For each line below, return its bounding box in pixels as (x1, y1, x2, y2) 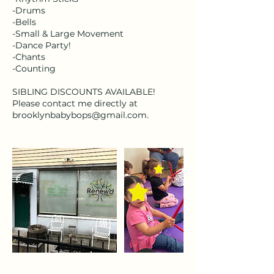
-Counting (12, 63, 56, 74)
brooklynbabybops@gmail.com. (12, 109, 149, 120)
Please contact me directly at (12, 98, 138, 109)
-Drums (12, 5, 45, 16)
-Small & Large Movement (12, 28, 124, 39)
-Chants (12, 51, 45, 62)
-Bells (12, 17, 36, 28)
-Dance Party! (12, 40, 71, 51)
